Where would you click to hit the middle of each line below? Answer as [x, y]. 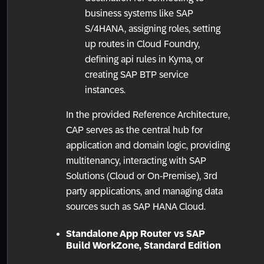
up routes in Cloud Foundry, [142, 44]
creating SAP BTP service [137, 75]
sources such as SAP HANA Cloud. [136, 207]
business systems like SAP [139, 14]
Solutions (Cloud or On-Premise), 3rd [142, 176]
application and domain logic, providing [148, 146]
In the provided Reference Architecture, [148, 115]
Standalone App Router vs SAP [136, 234]
